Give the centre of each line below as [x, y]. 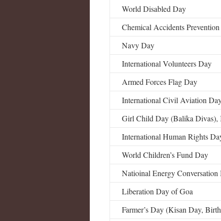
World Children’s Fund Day [165, 155]
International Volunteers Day [167, 63]
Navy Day [138, 45]
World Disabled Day [154, 9]
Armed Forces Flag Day [160, 82]
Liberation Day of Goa [157, 191]
